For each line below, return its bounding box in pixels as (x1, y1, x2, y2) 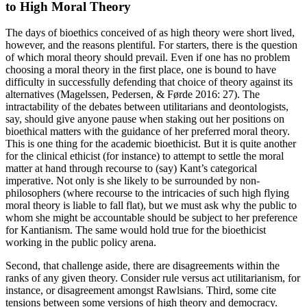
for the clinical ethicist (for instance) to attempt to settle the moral (5, 150, 284, 162)
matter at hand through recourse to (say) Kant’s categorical (5, 162, 257, 175)
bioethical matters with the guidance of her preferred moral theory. (5, 125, 290, 138)
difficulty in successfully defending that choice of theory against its (5, 76, 293, 88)
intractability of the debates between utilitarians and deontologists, (5, 101, 288, 113)
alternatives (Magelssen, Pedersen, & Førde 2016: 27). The (5, 88, 260, 101)
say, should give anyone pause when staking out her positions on (5, 113, 284, 125)
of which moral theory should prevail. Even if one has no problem (5, 51, 290, 64)
